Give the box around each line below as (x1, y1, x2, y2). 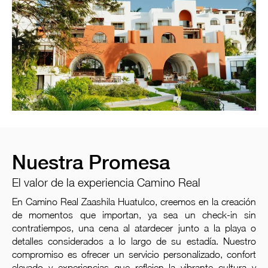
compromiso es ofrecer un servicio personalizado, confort (12, 248, 256, 260)
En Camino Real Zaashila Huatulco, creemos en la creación (12, 196, 256, 207)
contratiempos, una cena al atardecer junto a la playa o (12, 222, 256, 233)
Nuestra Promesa (12, 150, 170, 173)
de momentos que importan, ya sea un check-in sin (12, 209, 256, 220)
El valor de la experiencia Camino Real (12, 175, 200, 189)
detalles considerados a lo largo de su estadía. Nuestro (12, 235, 256, 246)
